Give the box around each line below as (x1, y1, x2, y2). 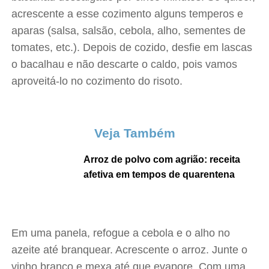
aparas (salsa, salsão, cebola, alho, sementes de (11, 25, 246, 37)
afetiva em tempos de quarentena (83, 169, 235, 180)
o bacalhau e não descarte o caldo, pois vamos (11, 58, 238, 70)
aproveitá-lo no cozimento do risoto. (11, 75, 183, 87)
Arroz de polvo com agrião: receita (83, 154, 241, 165)
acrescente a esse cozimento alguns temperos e (11, 8, 244, 20)
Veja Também (94, 126, 175, 140)
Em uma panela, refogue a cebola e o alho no (11, 227, 231, 239)
